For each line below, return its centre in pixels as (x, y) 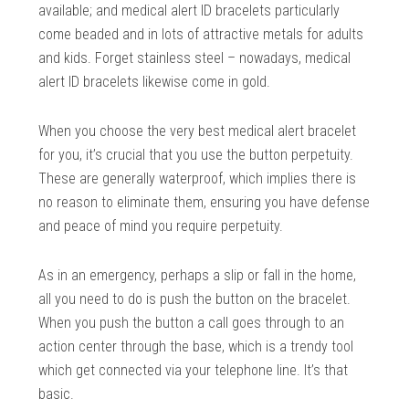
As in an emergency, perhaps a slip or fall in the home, (198, 275)
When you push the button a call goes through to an (192, 322)
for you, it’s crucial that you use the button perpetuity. (196, 154)
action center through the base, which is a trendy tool (196, 346)
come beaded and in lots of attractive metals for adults (201, 34)
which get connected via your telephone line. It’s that (194, 370)
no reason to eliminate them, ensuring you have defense (204, 202)
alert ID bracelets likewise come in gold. (155, 81)
